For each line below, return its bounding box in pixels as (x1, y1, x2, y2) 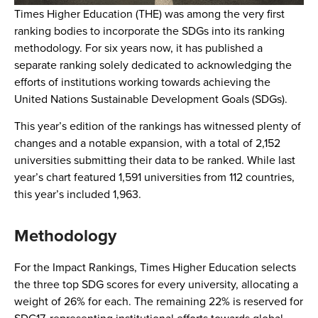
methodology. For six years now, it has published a (14, 39, 263, 55)
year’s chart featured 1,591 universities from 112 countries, (14, 169, 295, 185)
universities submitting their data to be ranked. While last (14, 152, 295, 168)
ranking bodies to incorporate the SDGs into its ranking (14, 22, 285, 38)
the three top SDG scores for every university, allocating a (14, 275, 298, 292)
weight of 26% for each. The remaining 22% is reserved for (14, 292, 303, 309)
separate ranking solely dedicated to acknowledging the (14, 56, 292, 72)
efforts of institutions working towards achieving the (14, 73, 270, 89)
